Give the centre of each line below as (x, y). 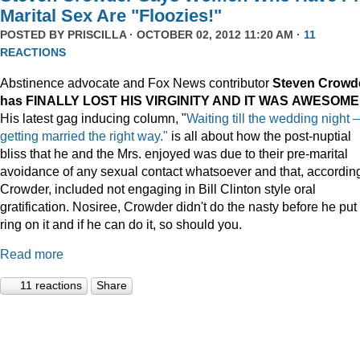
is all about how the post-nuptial (260, 135)
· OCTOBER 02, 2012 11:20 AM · (215, 35)
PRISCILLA (97, 35)
